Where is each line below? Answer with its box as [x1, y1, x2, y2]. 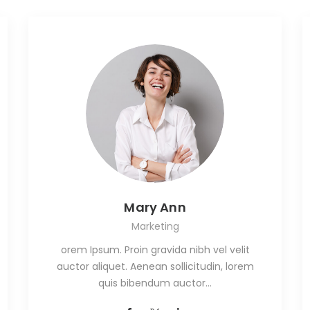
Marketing [131, 219, 179, 234]
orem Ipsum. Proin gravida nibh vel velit [60, 243, 250, 257]
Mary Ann [124, 199, 186, 217]
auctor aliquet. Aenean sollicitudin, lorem [56, 259, 254, 274]
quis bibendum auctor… [98, 276, 212, 291]
